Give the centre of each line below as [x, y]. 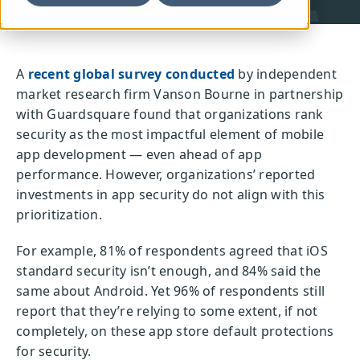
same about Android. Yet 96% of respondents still [170, 291]
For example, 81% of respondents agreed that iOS [172, 251]
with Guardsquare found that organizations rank [170, 114]
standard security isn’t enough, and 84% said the [168, 271]
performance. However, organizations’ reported [166, 174]
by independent [286, 74]
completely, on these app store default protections [175, 331]
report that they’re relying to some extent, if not [167, 311]
